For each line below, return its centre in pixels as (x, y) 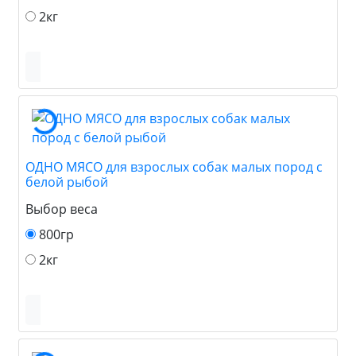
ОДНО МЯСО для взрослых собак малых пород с (174, 166)
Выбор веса (62, 209)
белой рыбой (67, 182)
